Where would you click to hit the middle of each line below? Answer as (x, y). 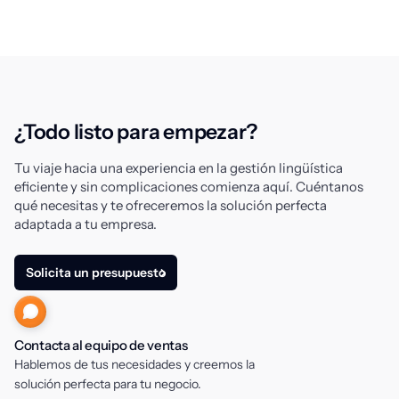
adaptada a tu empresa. (85, 224)
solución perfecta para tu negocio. (108, 384)
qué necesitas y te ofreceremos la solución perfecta (171, 205)
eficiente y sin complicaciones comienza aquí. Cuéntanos (189, 187)
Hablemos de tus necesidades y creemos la (134, 364)
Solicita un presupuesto (96, 273)
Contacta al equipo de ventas (101, 345)
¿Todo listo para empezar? (136, 132)
